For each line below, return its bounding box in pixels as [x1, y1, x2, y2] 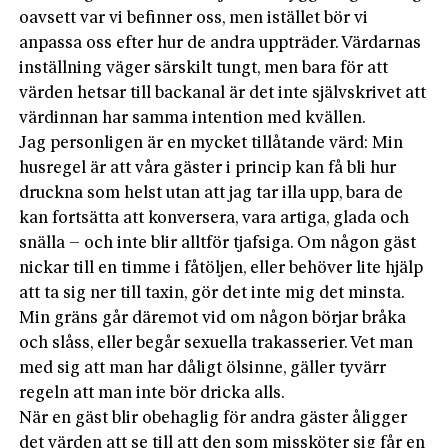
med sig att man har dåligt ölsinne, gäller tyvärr [19, 360, 387, 378]
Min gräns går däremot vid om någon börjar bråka [19, 310, 407, 328]
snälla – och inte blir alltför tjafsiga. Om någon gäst [19, 235, 417, 253]
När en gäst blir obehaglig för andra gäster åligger [19, 410, 408, 428]
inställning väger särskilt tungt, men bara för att [19, 60, 389, 78]
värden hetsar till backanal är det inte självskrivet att [19, 85, 427, 103]
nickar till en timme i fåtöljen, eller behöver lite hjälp [19, 260, 424, 278]
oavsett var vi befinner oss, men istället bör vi [19, 10, 369, 28]
